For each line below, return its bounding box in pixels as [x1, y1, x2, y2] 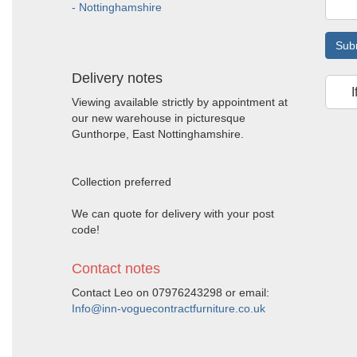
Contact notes [72, 261, 160, 277]
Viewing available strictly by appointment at [72, 96, 288, 108]
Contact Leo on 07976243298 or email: [72, 286, 269, 299]
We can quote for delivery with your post [72, 207, 274, 220]
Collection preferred [72, 175, 171, 188]
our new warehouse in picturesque [72, 112, 245, 124]
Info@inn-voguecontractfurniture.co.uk [72, 302, 265, 315]
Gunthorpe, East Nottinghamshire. [72, 127, 244, 140]
